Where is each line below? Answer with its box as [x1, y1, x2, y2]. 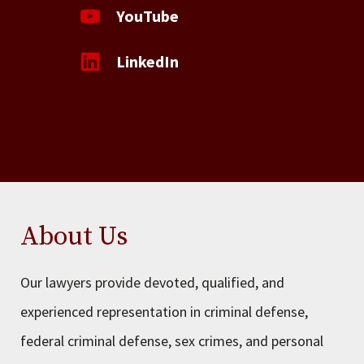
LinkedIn [116, 51, 179, 71]
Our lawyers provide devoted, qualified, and [20, 273, 284, 292]
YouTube [116, 6, 179, 26]
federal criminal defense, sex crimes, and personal [20, 331, 323, 350]
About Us [20, 221, 128, 253]
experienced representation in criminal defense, [20, 302, 308, 321]
